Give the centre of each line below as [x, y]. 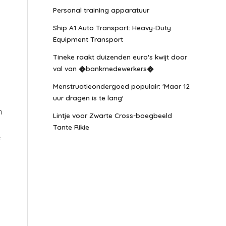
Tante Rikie [71, 127]
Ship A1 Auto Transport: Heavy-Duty [112, 27]
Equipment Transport [88, 39]
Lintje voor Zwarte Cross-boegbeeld [113, 115]
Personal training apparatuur [101, 10]
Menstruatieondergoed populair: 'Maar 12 [122, 86]
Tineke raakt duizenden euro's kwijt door [120, 57]
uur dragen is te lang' [89, 98]
